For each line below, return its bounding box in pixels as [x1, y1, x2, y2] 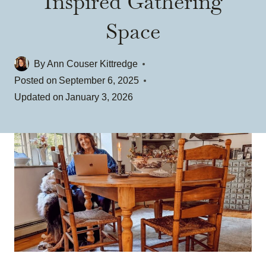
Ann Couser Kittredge [47, 58, 138, 69]
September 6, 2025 [59, 75, 140, 85]
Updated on [14, 91, 64, 102]
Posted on [14, 75, 57, 85]
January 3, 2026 [65, 91, 134, 102]
